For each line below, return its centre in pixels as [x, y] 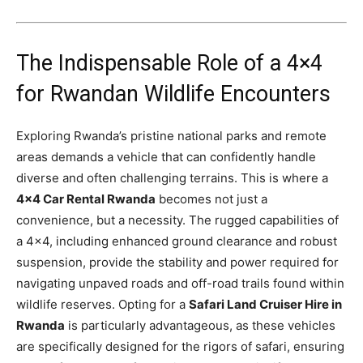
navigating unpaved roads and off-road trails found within [180, 283]
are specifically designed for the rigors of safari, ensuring [180, 346]
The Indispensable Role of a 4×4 [169, 63]
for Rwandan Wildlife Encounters [173, 94]
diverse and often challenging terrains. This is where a [172, 177]
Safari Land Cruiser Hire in [265, 304]
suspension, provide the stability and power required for [177, 262]
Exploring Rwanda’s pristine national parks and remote [171, 135]
